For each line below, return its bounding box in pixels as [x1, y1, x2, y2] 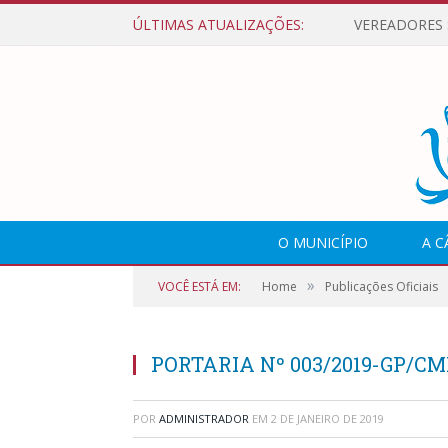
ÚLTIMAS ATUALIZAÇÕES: [133, 15, 304, 34]
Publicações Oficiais [325, 278, 438, 295]
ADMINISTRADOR [159, 411, 249, 426]
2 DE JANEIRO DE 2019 [271, 411, 384, 426]
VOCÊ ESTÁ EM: [158, 278, 241, 295]
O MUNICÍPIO [278, 233, 368, 252]
